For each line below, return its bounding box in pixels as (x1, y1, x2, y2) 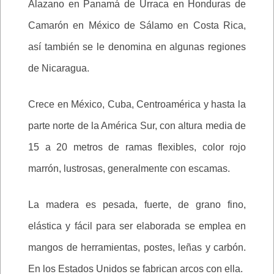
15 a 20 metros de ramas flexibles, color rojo (28, 142, 246, 152)
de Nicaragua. (28, 63, 89, 73)
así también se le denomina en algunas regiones (28, 42, 246, 52)
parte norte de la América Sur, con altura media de (28, 120, 246, 131)
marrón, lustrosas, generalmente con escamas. (28, 163, 230, 174)
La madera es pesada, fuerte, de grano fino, (28, 199, 246, 210)
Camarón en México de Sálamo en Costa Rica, (28, 20, 246, 31)
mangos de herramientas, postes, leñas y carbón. (28, 242, 246, 253)
